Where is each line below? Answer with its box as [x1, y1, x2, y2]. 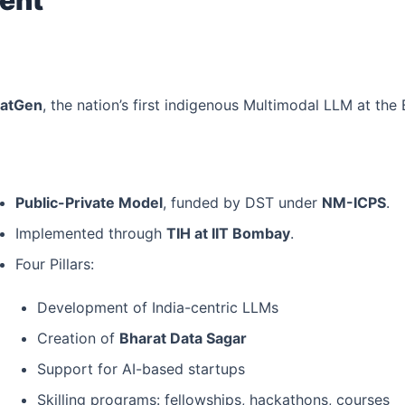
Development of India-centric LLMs [37, 298, 278, 317]
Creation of [37, 329, 119, 348]
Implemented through [15, 224, 166, 243]
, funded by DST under [163, 193, 322, 212]
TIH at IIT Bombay [166, 224, 290, 243]
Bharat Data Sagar [119, 329, 247, 348]
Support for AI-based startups [37, 360, 245, 379]
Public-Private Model [15, 193, 163, 212]
